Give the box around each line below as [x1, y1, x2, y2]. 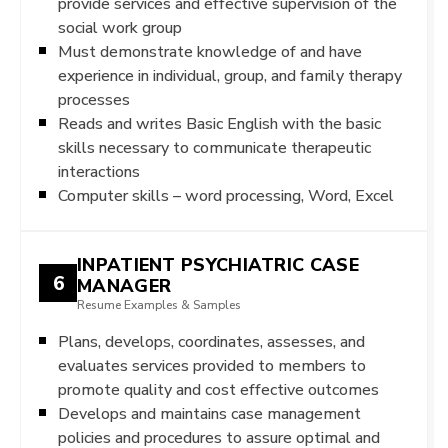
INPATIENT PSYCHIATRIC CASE [77, 254, 359, 275]
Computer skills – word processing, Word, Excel [58, 186, 394, 205]
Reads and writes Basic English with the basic [58, 114, 381, 133]
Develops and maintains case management [58, 404, 361, 423]
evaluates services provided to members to [58, 356, 366, 375]
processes [58, 90, 130, 109]
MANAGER [77, 275, 172, 296]
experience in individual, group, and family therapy [58, 66, 402, 85]
